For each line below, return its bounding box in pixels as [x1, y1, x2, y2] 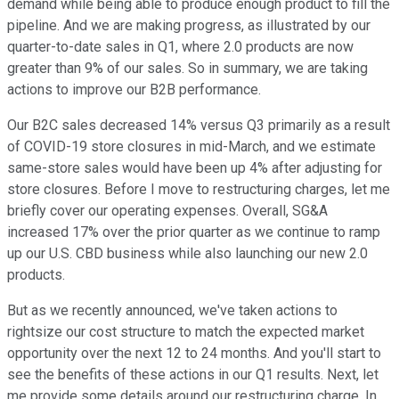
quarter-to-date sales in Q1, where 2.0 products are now [7, 38, 354, 56]
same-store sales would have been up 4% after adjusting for [7, 159, 382, 177]
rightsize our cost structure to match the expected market [7, 323, 364, 341]
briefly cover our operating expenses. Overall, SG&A [7, 202, 328, 220]
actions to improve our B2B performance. [7, 81, 261, 99]
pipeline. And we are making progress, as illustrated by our [7, 17, 370, 35]
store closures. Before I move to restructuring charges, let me [7, 181, 390, 199]
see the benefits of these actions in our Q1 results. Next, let [7, 366, 379, 384]
